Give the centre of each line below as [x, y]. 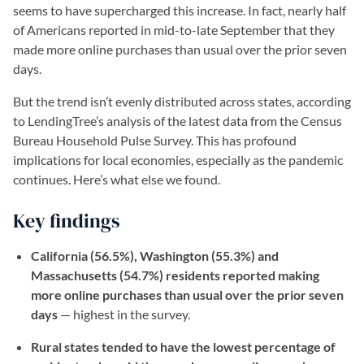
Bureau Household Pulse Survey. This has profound [155, 140]
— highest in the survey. [124, 314]
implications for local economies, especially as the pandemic [178, 160]
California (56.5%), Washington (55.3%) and [155, 256]
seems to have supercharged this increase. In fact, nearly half [180, 10]
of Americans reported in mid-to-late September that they [174, 30]
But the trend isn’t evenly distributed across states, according [182, 101]
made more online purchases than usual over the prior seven [180, 49]
